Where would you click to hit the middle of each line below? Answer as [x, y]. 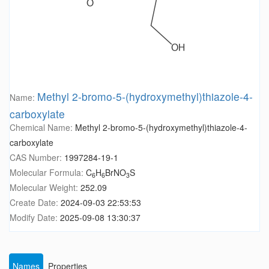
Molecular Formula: [48, 173]
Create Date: [35, 203]
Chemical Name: [42, 128]
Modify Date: [35, 218]
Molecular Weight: [45, 188]
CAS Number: [37, 158]
